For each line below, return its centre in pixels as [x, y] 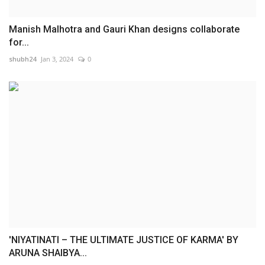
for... [19, 42]
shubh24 [22, 59]
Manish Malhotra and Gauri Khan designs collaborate [124, 29]
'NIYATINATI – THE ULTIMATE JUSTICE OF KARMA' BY [124, 240]
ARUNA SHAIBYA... [48, 253]
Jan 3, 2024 [57, 59]
